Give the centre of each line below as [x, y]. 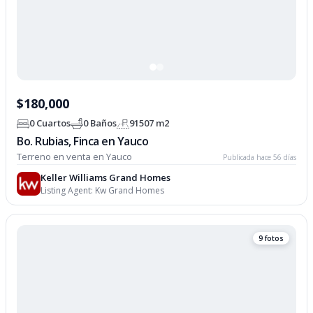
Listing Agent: [68, 190]
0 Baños [100, 123]
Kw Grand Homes [130, 190]
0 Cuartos [50, 123]
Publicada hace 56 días [259, 157]
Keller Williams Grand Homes [106, 177]
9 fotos [271, 238]
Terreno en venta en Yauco [75, 156]
